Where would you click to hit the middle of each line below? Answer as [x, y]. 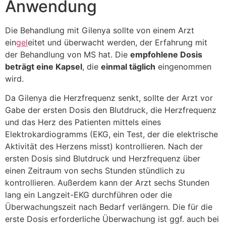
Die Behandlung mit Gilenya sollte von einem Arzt [100, 30]
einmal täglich [128, 66]
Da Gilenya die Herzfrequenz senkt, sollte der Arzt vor [109, 98]
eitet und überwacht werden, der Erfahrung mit [118, 42]
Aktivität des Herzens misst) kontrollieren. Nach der [104, 147]
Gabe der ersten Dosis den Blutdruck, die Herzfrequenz [111, 110]
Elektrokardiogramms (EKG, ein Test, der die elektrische [111, 134]
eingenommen [183, 66]
